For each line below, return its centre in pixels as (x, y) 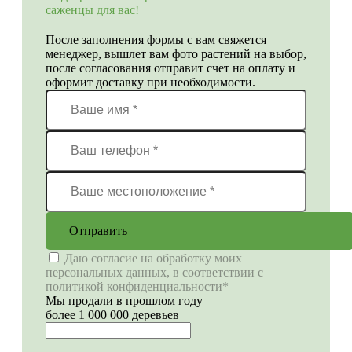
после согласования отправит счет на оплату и (170, 68)
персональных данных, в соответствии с (154, 272)
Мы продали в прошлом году (124, 300)
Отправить (98, 230)
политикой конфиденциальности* (137, 286)
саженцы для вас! (92, 9)
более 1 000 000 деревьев (112, 314)
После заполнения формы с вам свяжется (156, 39)
